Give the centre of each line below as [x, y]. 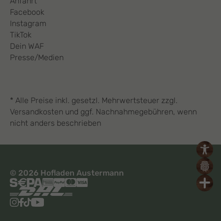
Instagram [28, 23]
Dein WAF [27, 46]
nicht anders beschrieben [55, 123]
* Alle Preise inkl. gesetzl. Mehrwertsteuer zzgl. [94, 100]
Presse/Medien [37, 57]
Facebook [27, 12]
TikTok [21, 35]
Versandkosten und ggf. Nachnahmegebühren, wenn [103, 111]
